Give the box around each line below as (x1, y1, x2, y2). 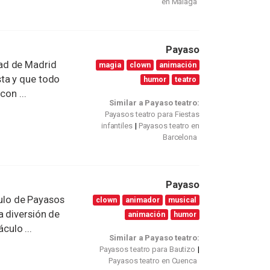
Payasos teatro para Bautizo (99, 244, 196, 254)
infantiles (101, 121, 133, 130)
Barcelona (162, 132, 197, 142)
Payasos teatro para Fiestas (104, 109, 199, 119)
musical (168, 195, 197, 205)
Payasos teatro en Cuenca (108, 256, 197, 265)
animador (125, 195, 160, 205)
